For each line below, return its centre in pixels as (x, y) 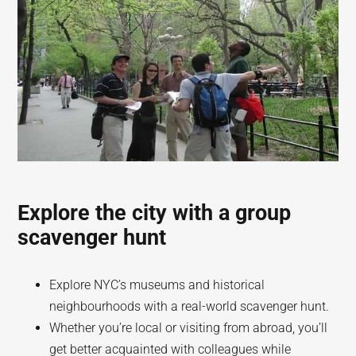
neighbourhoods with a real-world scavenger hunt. (190, 306)
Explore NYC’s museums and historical (157, 285)
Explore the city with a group (155, 213)
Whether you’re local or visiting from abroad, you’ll (189, 328)
